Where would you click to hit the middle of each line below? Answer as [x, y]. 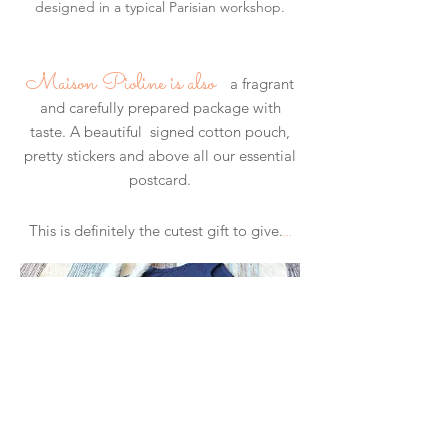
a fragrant [258, 83]
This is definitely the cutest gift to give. [155, 230]
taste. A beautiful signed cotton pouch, [160, 131]
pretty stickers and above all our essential [160, 155]
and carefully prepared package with [160, 107]
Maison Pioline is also [120, 84]
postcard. [160, 179]
